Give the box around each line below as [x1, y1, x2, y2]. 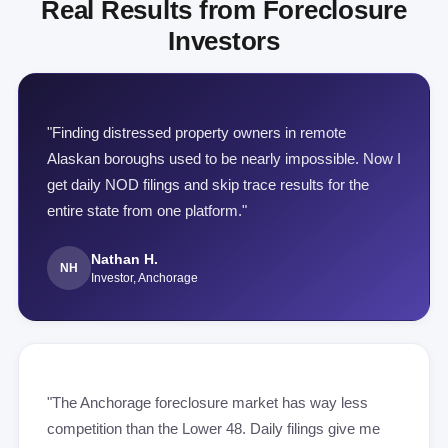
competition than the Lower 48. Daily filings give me [47, 420, 380, 437]
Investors [168, 26, 280, 56]
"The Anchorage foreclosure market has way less [47, 394, 368, 411]
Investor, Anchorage [91, 270, 198, 285]
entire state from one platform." [47, 202, 247, 219]
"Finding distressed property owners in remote [47, 124, 346, 141]
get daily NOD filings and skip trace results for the [47, 176, 369, 193]
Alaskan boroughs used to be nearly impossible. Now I [47, 150, 401, 167]
